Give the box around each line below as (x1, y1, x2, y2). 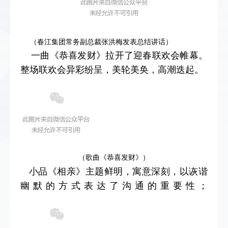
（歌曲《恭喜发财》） (78, 152, 150, 162)
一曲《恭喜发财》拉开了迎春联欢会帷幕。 (20, 48, 208, 61)
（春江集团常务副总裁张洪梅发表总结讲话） (30, 36, 173, 46)
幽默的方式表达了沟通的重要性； (20, 178, 208, 191)
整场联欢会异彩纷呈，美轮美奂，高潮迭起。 (20, 62, 204, 75)
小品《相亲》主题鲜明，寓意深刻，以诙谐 (20, 164, 208, 177)
